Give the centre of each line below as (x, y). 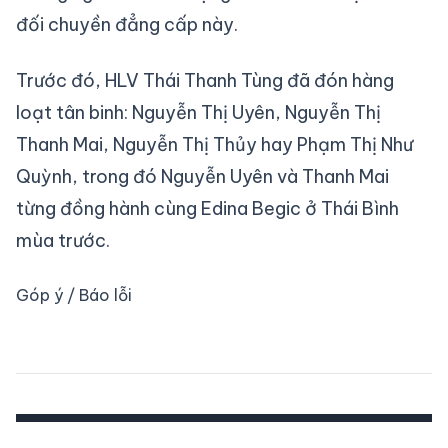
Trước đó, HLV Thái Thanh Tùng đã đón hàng (205, 80)
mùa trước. (63, 240)
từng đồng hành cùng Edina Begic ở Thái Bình (207, 208)
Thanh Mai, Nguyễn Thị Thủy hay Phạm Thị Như (214, 144)
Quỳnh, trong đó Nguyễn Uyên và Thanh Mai (202, 176)
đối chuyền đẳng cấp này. (127, 24)
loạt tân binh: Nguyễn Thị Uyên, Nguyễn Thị (198, 112)
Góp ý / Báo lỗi (74, 294)
